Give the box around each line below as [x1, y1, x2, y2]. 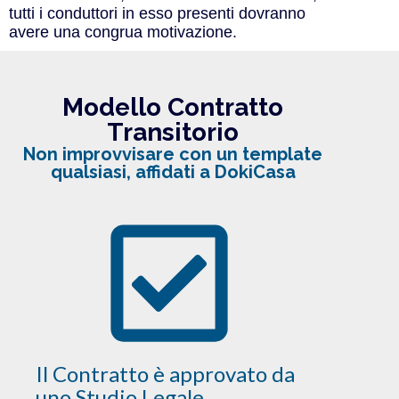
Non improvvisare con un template [23, 142, 322, 165]
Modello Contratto [62, 92, 283, 122]
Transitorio [107, 117, 239, 147]
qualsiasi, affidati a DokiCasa [50, 160, 296, 183]
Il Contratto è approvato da [36, 360, 295, 387]
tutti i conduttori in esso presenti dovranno [9, 4, 305, 22]
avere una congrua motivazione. [9, 22, 237, 41]
